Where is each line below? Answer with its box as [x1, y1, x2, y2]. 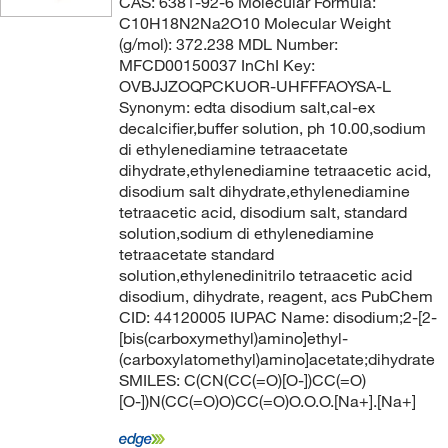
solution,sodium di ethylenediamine [118, 223, 374, 243]
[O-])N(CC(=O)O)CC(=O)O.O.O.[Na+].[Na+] [118, 391, 416, 411]
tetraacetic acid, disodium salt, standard [118, 202, 407, 222]
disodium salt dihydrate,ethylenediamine [118, 181, 410, 201]
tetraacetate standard [118, 244, 274, 264]
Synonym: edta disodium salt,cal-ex [118, 97, 375, 117]
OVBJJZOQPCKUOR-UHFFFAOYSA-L [118, 76, 391, 96]
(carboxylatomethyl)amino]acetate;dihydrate [118, 349, 435, 369]
